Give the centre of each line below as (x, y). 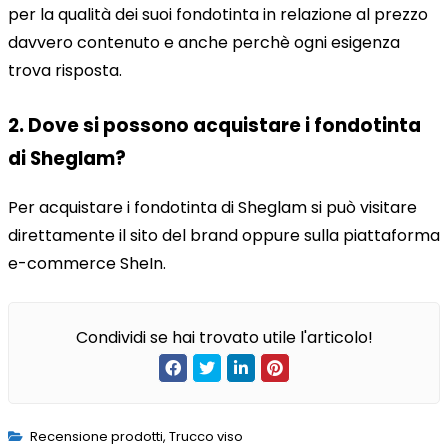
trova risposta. (65, 71)
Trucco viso (205, 436)
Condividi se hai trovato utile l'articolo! (224, 337)
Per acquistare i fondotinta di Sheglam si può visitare (212, 207)
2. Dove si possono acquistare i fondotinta (214, 126)
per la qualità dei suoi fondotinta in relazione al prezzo (218, 15)
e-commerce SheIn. (87, 263)
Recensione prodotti (96, 436)
